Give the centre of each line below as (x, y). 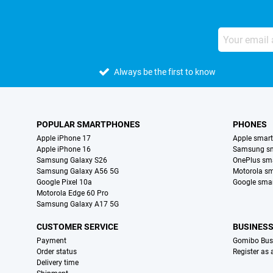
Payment (51, 241)
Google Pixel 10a (64, 183)
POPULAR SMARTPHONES (88, 125)
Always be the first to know (165, 72)
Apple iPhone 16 (64, 150)
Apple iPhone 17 (64, 139)
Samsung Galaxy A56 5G (78, 172)
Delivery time (58, 263)
